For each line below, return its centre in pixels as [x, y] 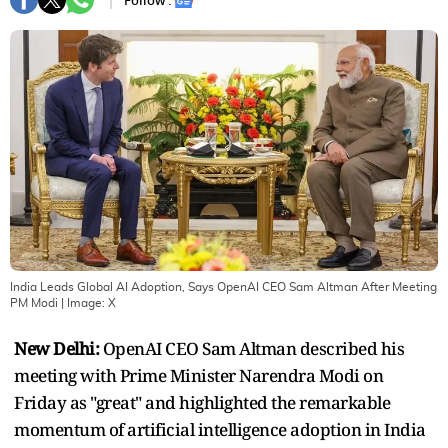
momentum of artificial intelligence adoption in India [220, 429]
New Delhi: [56, 348]
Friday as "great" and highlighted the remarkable [202, 402]
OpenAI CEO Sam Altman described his [251, 348]
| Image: [83, 302]
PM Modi [34, 302]
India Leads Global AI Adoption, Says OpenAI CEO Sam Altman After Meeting [223, 286]
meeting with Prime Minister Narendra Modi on [198, 375]
